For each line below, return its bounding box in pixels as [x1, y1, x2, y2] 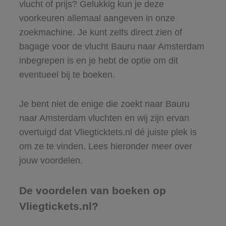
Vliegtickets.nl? [19, 200, 98, 212]
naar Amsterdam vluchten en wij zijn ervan [19, 112, 189, 123]
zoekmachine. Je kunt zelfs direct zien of [19, 27, 182, 37]
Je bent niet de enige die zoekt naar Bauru [19, 98, 190, 109]
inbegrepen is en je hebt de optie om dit [19, 55, 178, 66]
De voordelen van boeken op [19, 184, 166, 196]
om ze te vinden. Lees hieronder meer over [19, 141, 192, 151]
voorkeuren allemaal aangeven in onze [19, 13, 175, 23]
